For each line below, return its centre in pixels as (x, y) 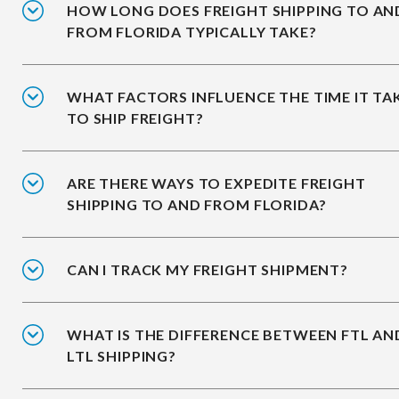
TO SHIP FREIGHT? (135, 118)
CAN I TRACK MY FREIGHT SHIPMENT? (208, 270)
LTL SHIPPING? (122, 356)
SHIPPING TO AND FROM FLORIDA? (197, 205)
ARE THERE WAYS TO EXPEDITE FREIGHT (216, 183)
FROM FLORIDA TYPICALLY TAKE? (192, 32)
